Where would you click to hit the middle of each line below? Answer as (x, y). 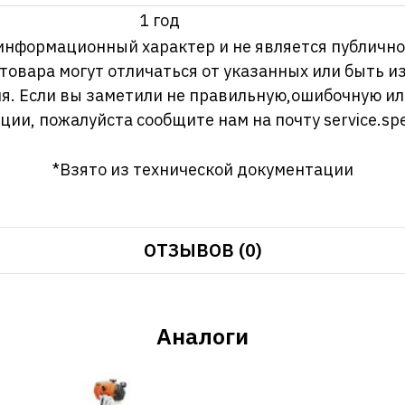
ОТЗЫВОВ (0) (202, 250)
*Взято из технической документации (202, 169)
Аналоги (202, 335)
